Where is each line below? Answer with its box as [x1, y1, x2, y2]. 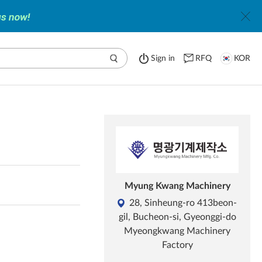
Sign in [151, 54, 175, 63]
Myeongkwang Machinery [124, 226, 230, 236]
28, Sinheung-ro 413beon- [129, 198, 237, 208]
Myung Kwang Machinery [124, 181, 230, 191]
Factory [161, 240, 193, 250]
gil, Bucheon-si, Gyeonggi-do [118, 212, 236, 222]
